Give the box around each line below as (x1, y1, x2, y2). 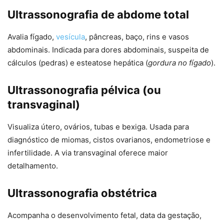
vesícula (56, 32, 85, 42)
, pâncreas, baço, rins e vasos (85, 32, 189, 42)
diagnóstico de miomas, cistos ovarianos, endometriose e (7, 135, 210, 145)
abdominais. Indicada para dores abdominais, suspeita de (7, 45, 209, 55)
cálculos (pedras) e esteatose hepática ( (7, 58, 148, 68)
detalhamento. (7, 161, 58, 171)
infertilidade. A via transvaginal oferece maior (7, 148, 168, 158)
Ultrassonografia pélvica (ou (7, 83, 161, 97)
